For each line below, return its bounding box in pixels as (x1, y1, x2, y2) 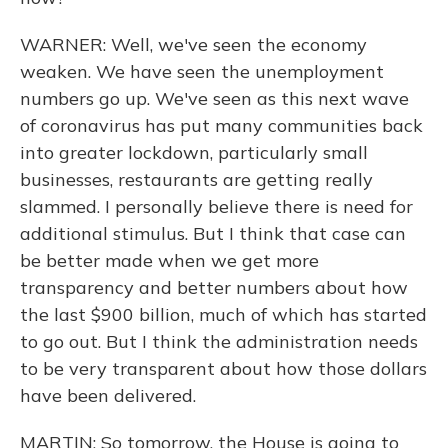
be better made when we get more (20, 249, 319, 272)
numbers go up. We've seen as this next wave (20, 87, 409, 110)
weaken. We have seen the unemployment (20, 60, 384, 83)
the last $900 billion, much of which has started (20, 303, 427, 326)
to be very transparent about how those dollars (20, 357, 427, 380)
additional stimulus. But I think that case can (20, 222, 406, 245)
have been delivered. (20, 384, 196, 407)
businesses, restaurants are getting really (20, 168, 373, 191)
